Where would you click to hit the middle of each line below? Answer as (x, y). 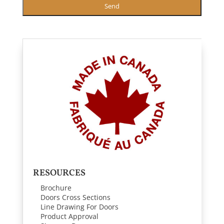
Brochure (56, 188)
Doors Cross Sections (75, 197)
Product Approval (69, 216)
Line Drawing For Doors (79, 207)
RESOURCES (59, 173)
